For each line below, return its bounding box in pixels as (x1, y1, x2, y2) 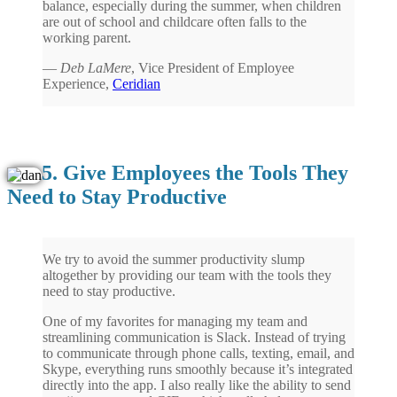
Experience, (43, 75, 113, 91)
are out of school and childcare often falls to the (43, 13, 307, 29)
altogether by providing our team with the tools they (43, 267, 331, 283)
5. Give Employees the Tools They (42, 160, 348, 184)
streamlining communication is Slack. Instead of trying (43, 329, 346, 345)
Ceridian (113, 75, 160, 91)
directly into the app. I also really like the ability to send (43, 377, 351, 393)
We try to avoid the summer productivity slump (43, 251, 305, 267)
